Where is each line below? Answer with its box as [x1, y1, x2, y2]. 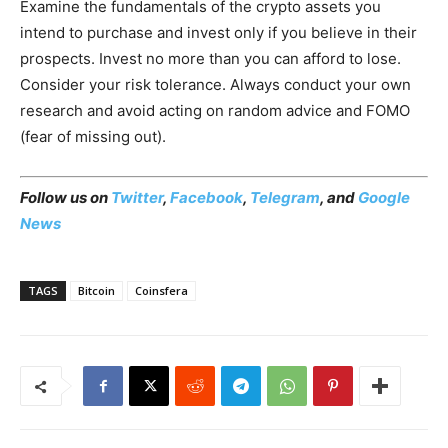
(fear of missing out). [20, 126, 166, 146]
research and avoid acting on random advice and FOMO [20, 100, 410, 120]
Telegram [250, 188, 320, 208]
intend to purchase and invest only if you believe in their [20, 22, 417, 42]
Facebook [170, 188, 243, 208]
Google [358, 188, 410, 208]
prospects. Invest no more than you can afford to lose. [20, 48, 401, 68]
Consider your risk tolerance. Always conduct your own [20, 74, 411, 94]
